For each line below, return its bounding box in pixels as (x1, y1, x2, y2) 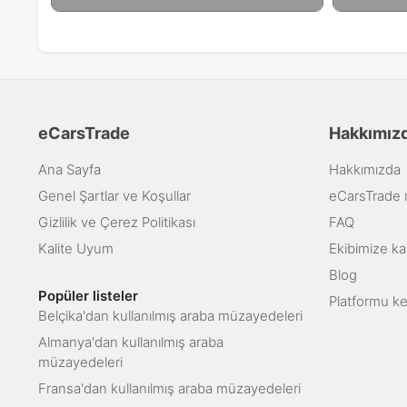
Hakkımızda (329, 161, 401, 179)
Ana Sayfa (38, 161, 101, 179)
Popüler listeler (38, 287, 138, 305)
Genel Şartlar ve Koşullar (38, 187, 191, 205)
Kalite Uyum (38, 240, 114, 258)
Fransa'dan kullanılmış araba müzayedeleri (38, 380, 301, 398)
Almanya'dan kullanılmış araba (38, 333, 223, 352)
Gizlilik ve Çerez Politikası (38, 213, 195, 232)
